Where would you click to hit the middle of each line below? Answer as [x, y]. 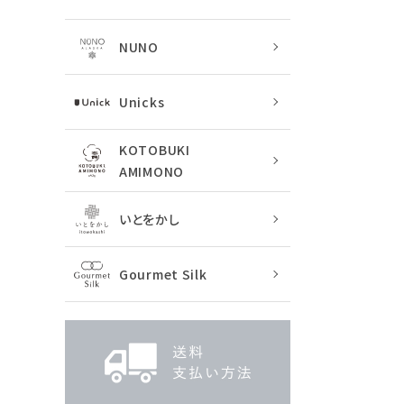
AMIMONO [151, 172]
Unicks [142, 102]
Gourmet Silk [163, 275]
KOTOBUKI [155, 150]
